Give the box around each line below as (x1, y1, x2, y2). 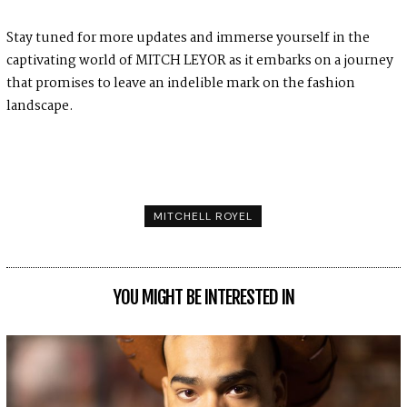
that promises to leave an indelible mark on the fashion (5, 73, 355, 95)
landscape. (5, 95, 74, 118)
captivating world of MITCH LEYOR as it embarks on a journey (5, 50, 393, 73)
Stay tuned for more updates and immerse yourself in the (5, 27, 370, 50)
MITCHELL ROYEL (154, 209, 253, 224)
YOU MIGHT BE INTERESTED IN (112, 285, 294, 310)
